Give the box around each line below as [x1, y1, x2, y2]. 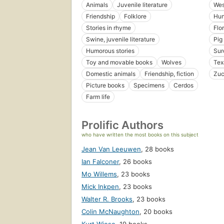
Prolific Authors [81, 118, 163, 132]
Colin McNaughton [81, 207, 139, 216]
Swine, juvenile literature [86, 35, 155, 43]
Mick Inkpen [81, 182, 119, 191]
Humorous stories [86, 47, 134, 55]
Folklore [124, 12, 146, 20]
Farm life [86, 93, 110, 101]
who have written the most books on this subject [81, 131, 198, 138]
